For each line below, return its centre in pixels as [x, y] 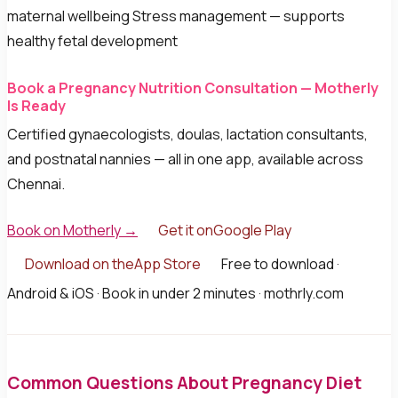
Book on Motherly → [72, 231]
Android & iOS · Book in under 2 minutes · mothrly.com [175, 294]
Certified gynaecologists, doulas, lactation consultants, [187, 134]
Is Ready [36, 106]
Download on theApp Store [113, 264]
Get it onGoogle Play [225, 231]
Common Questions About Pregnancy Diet [184, 382]
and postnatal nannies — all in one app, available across [185, 159]
